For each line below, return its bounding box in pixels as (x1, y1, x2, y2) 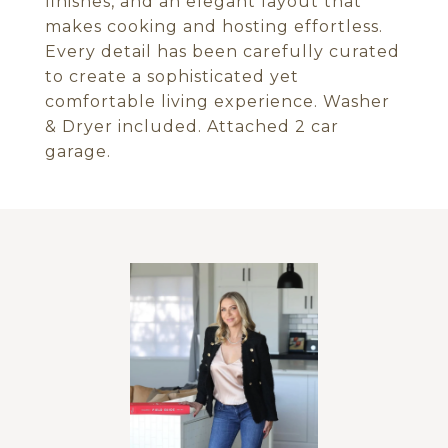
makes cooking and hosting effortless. (45, 17, 383, 36)
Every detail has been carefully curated (45, 42, 400, 61)
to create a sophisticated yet (45, 67, 299, 86)
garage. (45, 142, 111, 161)
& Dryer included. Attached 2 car (45, 117, 339, 136)
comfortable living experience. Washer (45, 92, 390, 111)
